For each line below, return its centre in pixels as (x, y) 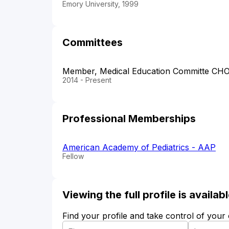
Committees (93, 43)
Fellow (73, 156)
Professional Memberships (129, 119)
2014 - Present (87, 80)
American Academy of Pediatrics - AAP (139, 147)
